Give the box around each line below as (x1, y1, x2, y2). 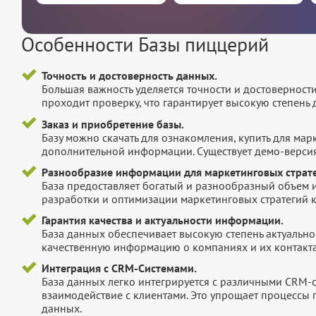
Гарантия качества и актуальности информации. (41, 213, 284, 228)
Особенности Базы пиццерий (21, 31, 269, 58)
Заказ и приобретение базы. (41, 116, 184, 131)
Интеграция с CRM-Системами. (41, 261, 197, 276)
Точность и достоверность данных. (41, 68, 217, 83)
